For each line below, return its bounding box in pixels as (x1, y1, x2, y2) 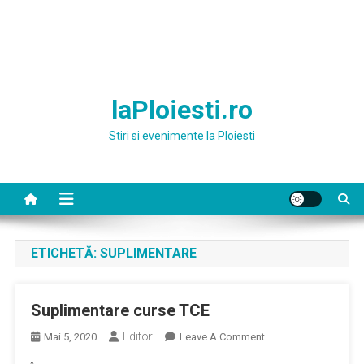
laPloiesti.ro (111, 94, 253, 125)
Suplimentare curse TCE (30, 301, 210, 320)
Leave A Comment (179, 331, 265, 343)
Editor (122, 330, 153, 343)
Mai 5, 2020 (43, 331, 97, 343)
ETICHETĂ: (30, 245, 100, 261)
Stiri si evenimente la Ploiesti (109, 129, 255, 142)
